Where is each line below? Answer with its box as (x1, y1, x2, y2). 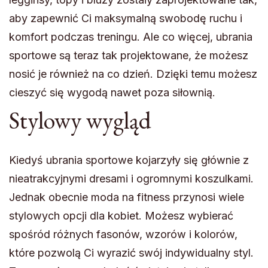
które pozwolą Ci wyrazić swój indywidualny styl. (9, 246, 254, 260)
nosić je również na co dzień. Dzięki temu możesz (9, 68, 257, 81)
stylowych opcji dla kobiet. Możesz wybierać (9, 209, 233, 223)
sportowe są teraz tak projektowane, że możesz (9, 49, 248, 62)
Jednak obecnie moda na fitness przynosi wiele (9, 191, 244, 204)
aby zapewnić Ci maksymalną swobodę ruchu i (9, 12, 242, 25)
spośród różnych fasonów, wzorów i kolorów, (9, 228, 237, 241)
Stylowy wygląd (9, 105, 151, 136)
